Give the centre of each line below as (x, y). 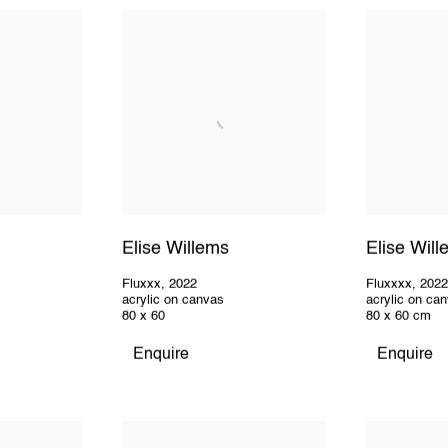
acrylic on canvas (172, 301)
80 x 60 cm (399, 317)
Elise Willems (175, 248)
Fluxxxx (389, 285)
